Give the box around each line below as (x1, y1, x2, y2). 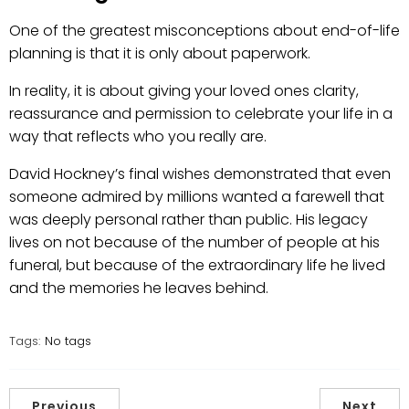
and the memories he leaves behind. (9, 278, 268, 299)
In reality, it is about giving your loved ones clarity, (9, 80, 359, 102)
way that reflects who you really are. (9, 126, 267, 148)
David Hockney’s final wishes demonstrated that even (9, 163, 391, 185)
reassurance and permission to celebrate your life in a (9, 103, 393, 125)
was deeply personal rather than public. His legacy (9, 209, 368, 231)
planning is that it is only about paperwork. (9, 43, 310, 65)
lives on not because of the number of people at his (9, 232, 380, 254)
